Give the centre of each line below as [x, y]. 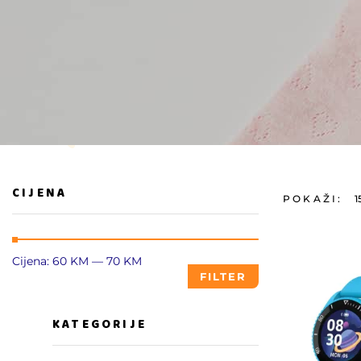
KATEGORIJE [100, 325]
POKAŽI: [313, 198]
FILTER [223, 276]
